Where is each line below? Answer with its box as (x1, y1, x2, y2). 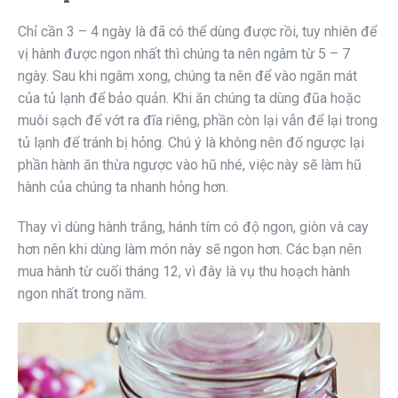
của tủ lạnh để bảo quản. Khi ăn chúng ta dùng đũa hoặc (18, 90, 361, 107)
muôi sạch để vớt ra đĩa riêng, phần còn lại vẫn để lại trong (18, 112, 378, 130)
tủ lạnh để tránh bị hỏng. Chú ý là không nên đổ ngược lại (18, 134, 364, 152)
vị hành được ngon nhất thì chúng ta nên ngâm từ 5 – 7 (18, 45, 350, 63)
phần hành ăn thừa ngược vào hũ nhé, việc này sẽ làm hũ (18, 156, 362, 174)
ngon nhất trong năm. (18, 285, 147, 303)
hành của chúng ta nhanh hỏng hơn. (18, 179, 228, 196)
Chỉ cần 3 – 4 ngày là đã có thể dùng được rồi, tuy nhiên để (18, 23, 377, 41)
